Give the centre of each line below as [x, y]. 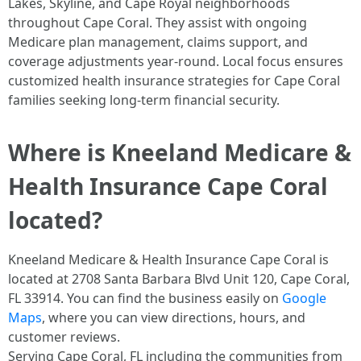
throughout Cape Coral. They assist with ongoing [158, 23]
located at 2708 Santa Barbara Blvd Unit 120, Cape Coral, [179, 279]
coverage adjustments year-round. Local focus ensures [176, 61]
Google [304, 298]
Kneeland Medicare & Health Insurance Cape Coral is [168, 259]
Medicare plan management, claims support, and [158, 42]
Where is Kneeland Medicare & [180, 152]
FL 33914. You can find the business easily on [145, 298]
